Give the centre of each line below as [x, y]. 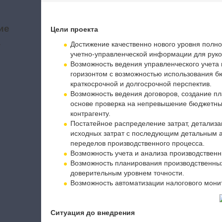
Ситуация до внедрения [92, 213]
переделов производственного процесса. [137, 143]
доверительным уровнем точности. [127, 173]
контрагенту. [90, 113]
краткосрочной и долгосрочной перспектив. [141, 84]
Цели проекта [74, 29]
